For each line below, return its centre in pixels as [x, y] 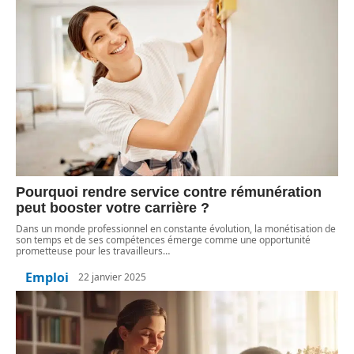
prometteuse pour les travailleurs [89, 250]
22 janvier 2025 [112, 277]
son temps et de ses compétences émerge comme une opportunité [163, 239]
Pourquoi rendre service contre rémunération [169, 192]
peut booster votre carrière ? [113, 207]
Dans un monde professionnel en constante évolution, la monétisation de [176, 228]
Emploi [47, 277]
